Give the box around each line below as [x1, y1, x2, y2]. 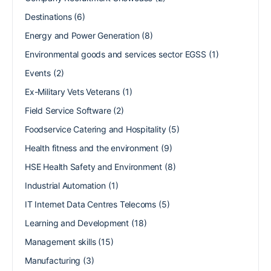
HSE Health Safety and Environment [25, 161, 163, 172]
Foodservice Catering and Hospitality [25, 123, 166, 134]
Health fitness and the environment [25, 142, 158, 153]
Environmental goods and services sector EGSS [25, 48, 206, 59]
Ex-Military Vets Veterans [25, 86, 120, 97]
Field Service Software [25, 105, 111, 116]
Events [25, 67, 51, 78]
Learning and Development [25, 217, 129, 228]
